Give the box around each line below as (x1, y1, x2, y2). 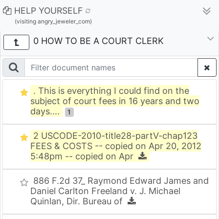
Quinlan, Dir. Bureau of (30, 196, 128, 206)
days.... (30, 106, 60, 116)
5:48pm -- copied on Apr (30, 151, 138, 161)
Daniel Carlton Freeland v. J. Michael (30, 186, 180, 196)
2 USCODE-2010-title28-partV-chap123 (33, 131, 197, 141)
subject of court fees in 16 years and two (30, 96, 199, 106)
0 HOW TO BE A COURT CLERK (33, 36, 164, 46)
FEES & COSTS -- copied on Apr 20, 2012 (30, 141, 201, 151)
